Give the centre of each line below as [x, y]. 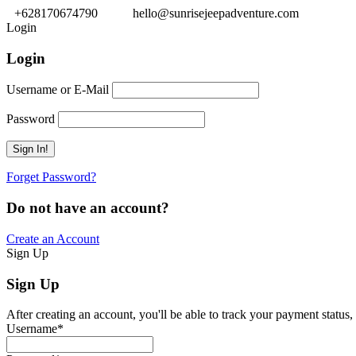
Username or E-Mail [58, 90]
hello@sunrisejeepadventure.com [216, 13]
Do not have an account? [88, 208]
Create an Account [53, 238]
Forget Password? [51, 177]
